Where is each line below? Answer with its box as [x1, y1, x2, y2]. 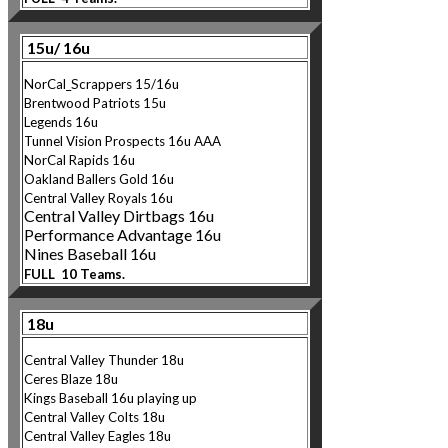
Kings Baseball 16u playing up [24, 389, 197, 406]
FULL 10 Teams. [24, 265, 128, 282]
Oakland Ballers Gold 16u [24, 170, 180, 187]
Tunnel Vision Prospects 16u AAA [24, 132, 221, 149]
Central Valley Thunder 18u [24, 351, 184, 368]
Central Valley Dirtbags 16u [24, 205, 214, 225]
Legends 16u [24, 113, 98, 130]
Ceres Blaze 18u [24, 370, 121, 387]
